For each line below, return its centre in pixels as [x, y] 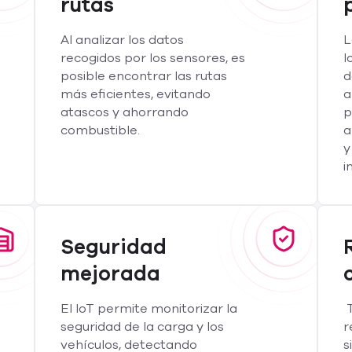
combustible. [100, 130]
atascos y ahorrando [125, 112]
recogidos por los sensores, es [153, 58]
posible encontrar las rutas [144, 76]
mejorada [110, 274]
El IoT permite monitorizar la [149, 309]
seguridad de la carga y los [142, 327]
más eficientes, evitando [136, 94]
